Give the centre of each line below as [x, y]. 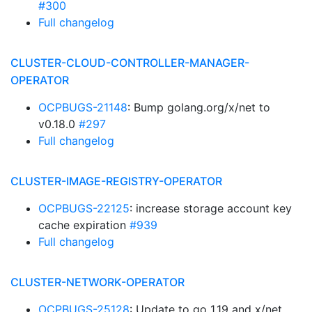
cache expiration [84, 225]
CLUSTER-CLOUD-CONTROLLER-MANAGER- [130, 63]
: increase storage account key [211, 208]
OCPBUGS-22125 [84, 208]
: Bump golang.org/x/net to [199, 107]
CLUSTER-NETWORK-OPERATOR [97, 282]
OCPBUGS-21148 [83, 107]
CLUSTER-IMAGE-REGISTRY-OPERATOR [116, 181]
